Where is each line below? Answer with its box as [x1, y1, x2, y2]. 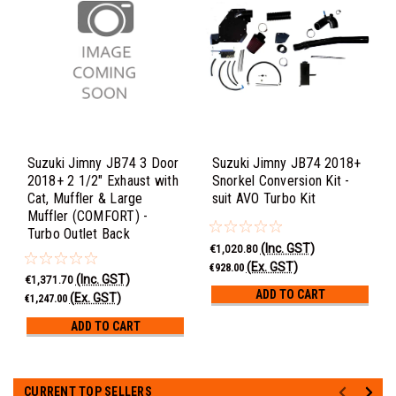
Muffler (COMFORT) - [27, 207, 148, 225]
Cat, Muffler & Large [27, 189, 143, 207]
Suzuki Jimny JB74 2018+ [211, 154, 362, 171]
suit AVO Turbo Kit [211, 189, 316, 207]
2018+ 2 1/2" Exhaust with [27, 171, 179, 189]
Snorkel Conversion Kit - [211, 171, 350, 189]
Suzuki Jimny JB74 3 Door [27, 154, 179, 171]
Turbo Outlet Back [27, 225, 130, 242]
